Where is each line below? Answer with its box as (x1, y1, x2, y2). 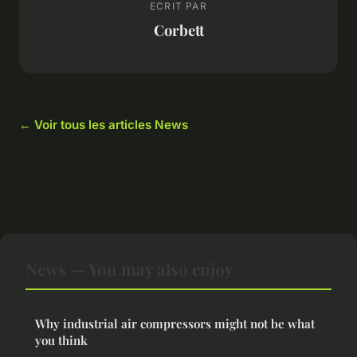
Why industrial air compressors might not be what (35, 315, 315, 331)
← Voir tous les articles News (19, 116, 188, 132)
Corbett (153, 20, 204, 41)
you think (35, 331, 88, 348)
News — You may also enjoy (25, 257, 233, 280)
